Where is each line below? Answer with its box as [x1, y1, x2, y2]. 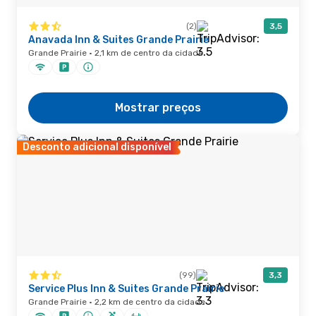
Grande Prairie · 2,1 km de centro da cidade [28, 48, 203, 58]
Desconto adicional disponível [23, 141, 171, 153]
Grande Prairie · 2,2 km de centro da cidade [28, 297, 205, 307]
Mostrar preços [115, 101, 201, 114]
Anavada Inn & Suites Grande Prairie [28, 34, 209, 46]
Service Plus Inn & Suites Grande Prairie [28, 283, 224, 295]
